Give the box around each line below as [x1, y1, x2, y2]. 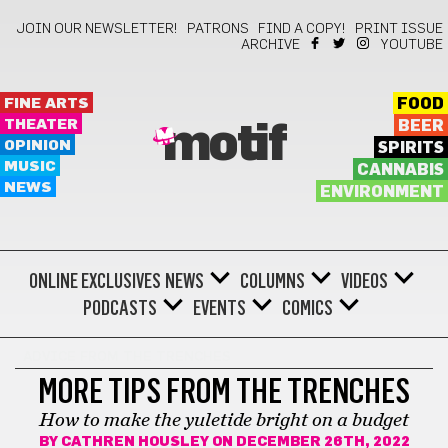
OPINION [4, 138, 71, 153]
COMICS [282, 296, 333, 320]
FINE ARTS [4, 96, 89, 111]
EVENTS [193, 296, 246, 320]
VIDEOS [340, 269, 388, 293]
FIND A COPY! [258, 22, 346, 36]
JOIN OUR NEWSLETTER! [16, 22, 178, 36]
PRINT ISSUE [355, 22, 443, 36]
